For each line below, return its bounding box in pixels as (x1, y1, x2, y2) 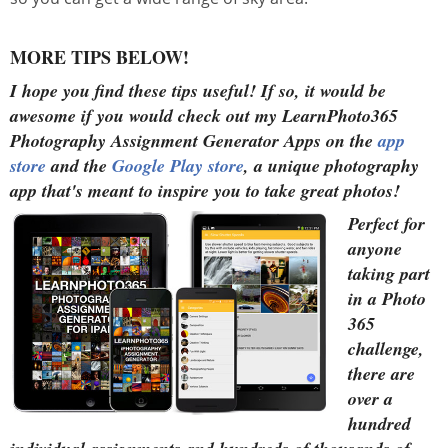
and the (51, 152, 112, 178)
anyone (348, 235, 402, 261)
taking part (348, 260, 430, 286)
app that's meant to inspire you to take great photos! (10, 177, 400, 203)
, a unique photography (244, 152, 419, 178)
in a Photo (348, 285, 426, 311)
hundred (348, 410, 411, 436)
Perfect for (348, 210, 425, 236)
